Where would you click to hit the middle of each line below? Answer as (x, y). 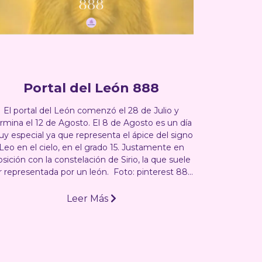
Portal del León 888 (91, 88)
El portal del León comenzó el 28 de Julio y (91, 110)
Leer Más (88, 198)
